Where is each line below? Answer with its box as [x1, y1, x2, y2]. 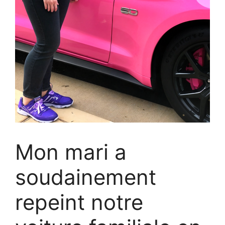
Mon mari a [15, 139, 127, 165]
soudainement [15, 164, 156, 190]
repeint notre [15, 189, 143, 215]
